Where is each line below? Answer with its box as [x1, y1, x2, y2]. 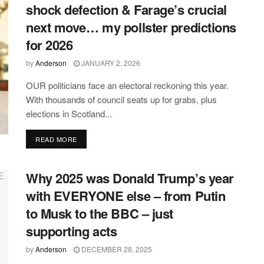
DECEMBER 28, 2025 [80, 243, 152, 254]
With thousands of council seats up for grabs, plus [26, 93, 217, 105]
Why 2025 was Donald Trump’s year [26, 168, 234, 187]
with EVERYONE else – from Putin [26, 186, 226, 205]
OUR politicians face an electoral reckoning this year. [26, 78, 229, 91]
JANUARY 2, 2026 [80, 57, 140, 68]
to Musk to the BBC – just [26, 203, 173, 223]
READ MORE [35, 134, 77, 144]
